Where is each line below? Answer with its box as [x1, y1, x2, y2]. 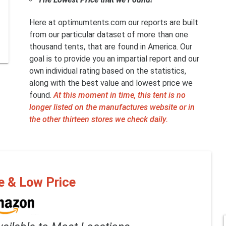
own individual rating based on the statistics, [29, 66, 186, 76]
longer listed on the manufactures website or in [29, 102, 195, 112]
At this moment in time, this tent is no [53, 90, 186, 100]
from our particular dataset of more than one [29, 30, 188, 40]
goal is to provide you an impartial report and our [29, 54, 199, 64]
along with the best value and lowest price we [29, 78, 193, 88]
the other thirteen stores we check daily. [29, 115, 168, 125]
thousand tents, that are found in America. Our [29, 42, 192, 52]
